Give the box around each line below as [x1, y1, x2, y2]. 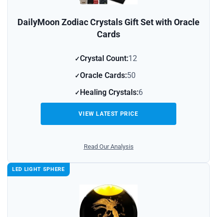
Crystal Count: [79, 54, 128, 63]
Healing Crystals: [79, 88, 139, 97]
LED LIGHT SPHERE [12, 166, 65, 173]
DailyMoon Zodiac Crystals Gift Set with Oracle [17, 17, 200, 28]
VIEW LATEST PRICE [78, 110, 139, 118]
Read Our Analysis [83, 143, 134, 151]
